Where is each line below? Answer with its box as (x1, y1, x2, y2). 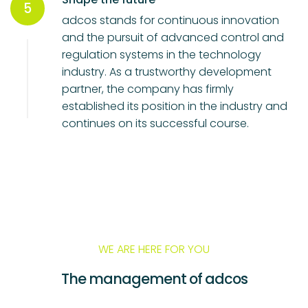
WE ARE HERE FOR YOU (98, 241, 210, 258)
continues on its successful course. (62, 115, 249, 132)
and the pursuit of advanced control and (62, 30, 284, 46)
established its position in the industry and (62, 98, 287, 115)
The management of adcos (60, 269, 247, 289)
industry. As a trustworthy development (62, 64, 272, 80)
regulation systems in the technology (62, 47, 261, 63)
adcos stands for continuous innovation (62, 12, 279, 29)
